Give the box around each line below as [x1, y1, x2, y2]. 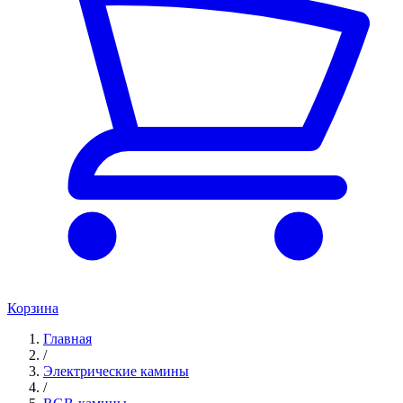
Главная [43, 331, 92, 346]
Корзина [7, 300, 58, 316]
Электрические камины [43, 363, 189, 379]
